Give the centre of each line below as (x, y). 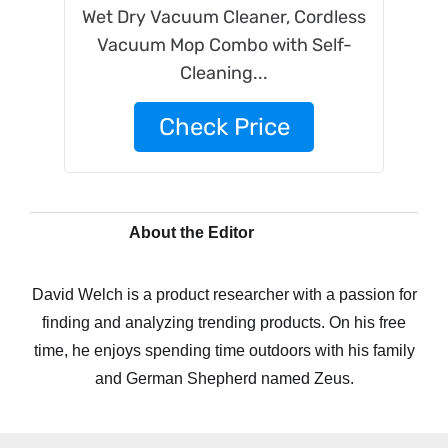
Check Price (224, 127)
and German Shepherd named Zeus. (224, 378)
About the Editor (191, 232)
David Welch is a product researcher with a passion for (224, 294)
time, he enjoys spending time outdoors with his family (224, 350)
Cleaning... (224, 73)
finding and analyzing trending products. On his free (224, 322)
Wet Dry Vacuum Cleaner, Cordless (224, 17)
